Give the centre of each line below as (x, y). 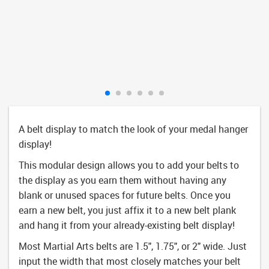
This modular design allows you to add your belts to (129, 165)
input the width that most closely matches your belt (130, 261)
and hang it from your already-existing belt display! (127, 225)
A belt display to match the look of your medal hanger (133, 129)
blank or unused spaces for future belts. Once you (125, 195)
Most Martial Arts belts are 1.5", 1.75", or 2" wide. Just (133, 246)
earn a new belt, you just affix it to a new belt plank (127, 210)
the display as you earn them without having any (122, 180)
